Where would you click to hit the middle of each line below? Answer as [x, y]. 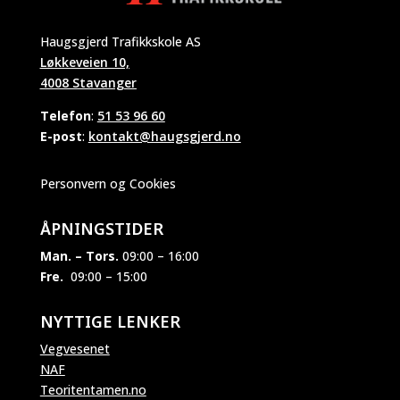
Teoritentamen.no [93, 389]
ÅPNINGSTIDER [101, 228]
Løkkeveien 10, [84, 62]
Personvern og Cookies [108, 183]
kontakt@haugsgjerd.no [164, 136]
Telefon [65, 115]
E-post [61, 136]
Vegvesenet [75, 348]
